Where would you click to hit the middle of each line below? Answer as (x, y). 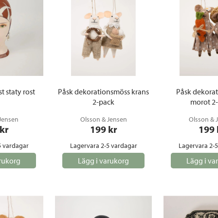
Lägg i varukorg (103, 161)
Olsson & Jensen (103, 119)
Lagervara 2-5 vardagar (103, 145)
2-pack (103, 102)
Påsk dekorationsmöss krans (103, 91)
